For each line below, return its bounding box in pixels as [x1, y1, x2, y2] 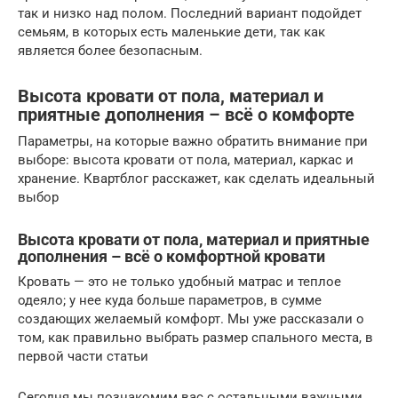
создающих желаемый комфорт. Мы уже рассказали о [18, 311, 364, 328]
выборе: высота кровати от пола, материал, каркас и [18, 152, 354, 169]
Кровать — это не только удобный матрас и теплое [18, 274, 341, 291]
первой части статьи [18, 348, 148, 365]
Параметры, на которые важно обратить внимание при [18, 133, 368, 150]
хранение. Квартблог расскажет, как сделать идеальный [18, 171, 375, 187]
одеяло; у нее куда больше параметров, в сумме [18, 292, 322, 309]
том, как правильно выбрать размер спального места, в [18, 330, 373, 346]
